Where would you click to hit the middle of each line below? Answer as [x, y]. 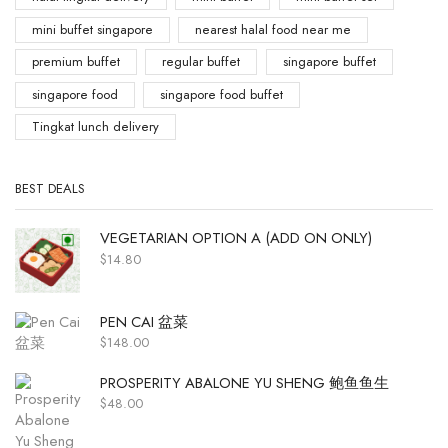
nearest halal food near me [273, 29]
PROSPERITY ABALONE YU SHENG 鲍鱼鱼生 [244, 382]
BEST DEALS [50, 189]
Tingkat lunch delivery [95, 127]
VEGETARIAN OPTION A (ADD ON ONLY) [236, 238]
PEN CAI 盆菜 [144, 321]
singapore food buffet [222, 94]
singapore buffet [329, 62]
